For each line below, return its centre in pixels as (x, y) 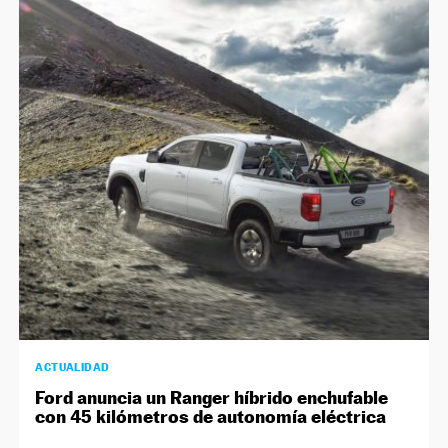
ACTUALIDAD (72, 366)
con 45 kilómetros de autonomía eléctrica (211, 416)
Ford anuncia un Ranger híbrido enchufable (212, 397)
